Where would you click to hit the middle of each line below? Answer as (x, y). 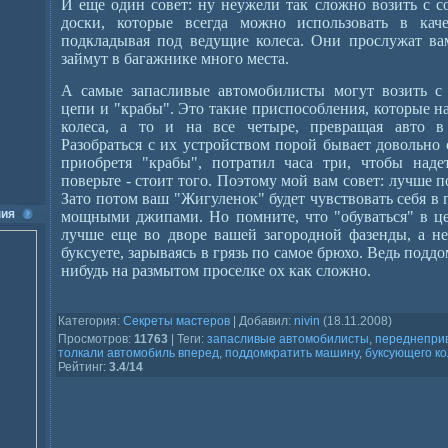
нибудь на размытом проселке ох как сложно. (216, 270)
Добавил (263, 321)
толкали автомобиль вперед (138, 353)
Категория (87, 321)
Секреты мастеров (176, 321)
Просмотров (93, 339)
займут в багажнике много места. (175, 58)
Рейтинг (80, 367)
